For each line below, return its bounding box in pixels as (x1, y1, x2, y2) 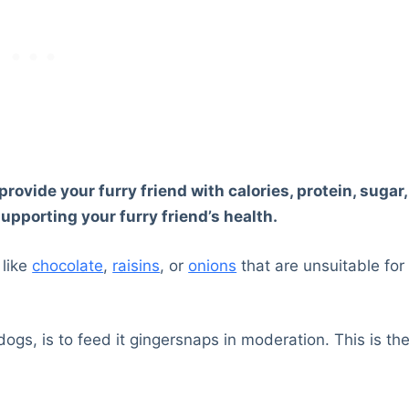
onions (188, 256, 237, 275)
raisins (112, 256, 161, 275)
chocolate (32, 256, 104, 275)
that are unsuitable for (236, 256, 405, 275)
